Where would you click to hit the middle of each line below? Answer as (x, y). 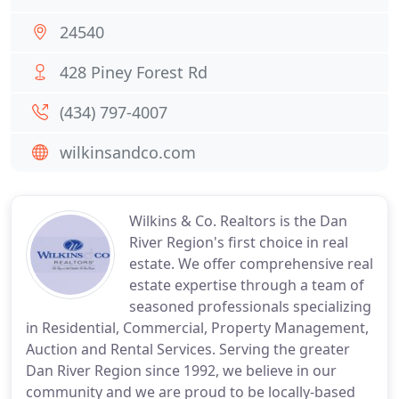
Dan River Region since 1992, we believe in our (181, 370)
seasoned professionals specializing (250, 306)
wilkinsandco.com (128, 152)
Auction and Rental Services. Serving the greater (188, 349)
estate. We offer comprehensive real (251, 264)
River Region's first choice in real (239, 242)
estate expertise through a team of (247, 285)
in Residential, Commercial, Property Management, (197, 328)
